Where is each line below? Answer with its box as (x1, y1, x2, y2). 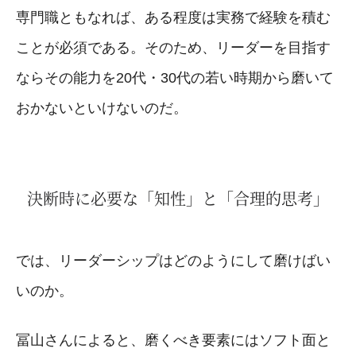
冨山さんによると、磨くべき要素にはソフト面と (16, 331, 331, 348)
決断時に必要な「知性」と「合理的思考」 (27, 186, 329, 210)
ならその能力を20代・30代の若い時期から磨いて (16, 69, 334, 86)
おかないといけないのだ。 (16, 99, 188, 116)
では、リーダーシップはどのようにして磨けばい (16, 252, 331, 269)
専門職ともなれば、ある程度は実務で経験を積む (16, 9, 331, 25)
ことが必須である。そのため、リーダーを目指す (16, 39, 331, 56)
